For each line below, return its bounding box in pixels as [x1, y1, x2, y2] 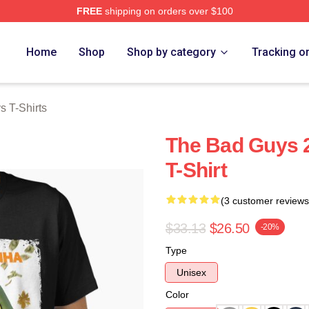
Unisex [177, 267, 206, 278]
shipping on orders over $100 [101, 6, 233, 17]
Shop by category [127, 46, 217, 59]
